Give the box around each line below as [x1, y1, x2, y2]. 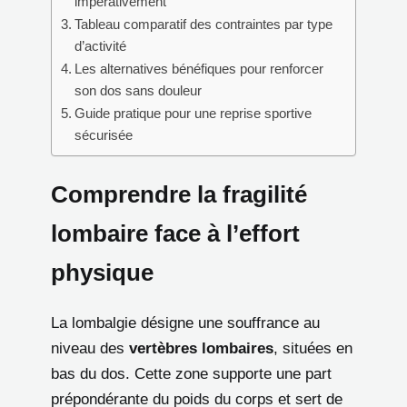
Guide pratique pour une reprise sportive [74, 104, 313, 121]
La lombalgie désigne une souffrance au [51, 314, 320, 333]
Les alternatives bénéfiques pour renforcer [74, 60, 324, 76]
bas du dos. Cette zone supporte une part [51, 365, 332, 383]
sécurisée [74, 126, 134, 143]
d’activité [74, 37, 127, 54]
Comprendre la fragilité [51, 182, 307, 208]
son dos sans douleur [74, 82, 203, 98]
